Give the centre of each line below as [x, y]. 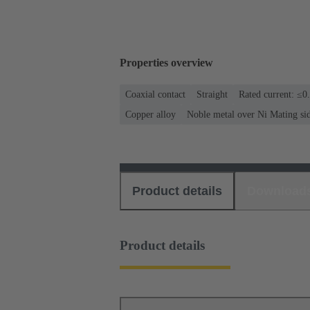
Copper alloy [151, 114]
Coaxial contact [155, 94]
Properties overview [166, 63]
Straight [212, 94]
